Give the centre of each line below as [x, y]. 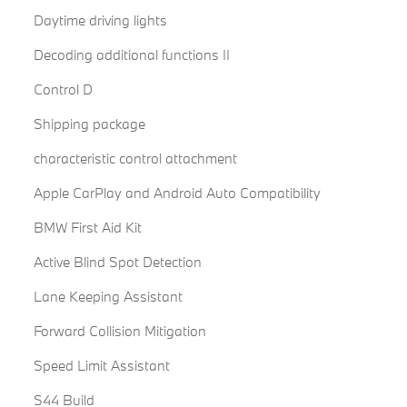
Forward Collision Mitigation [119, 331]
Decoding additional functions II [131, 55]
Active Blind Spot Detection [117, 262]
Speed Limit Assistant [101, 366]
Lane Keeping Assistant [108, 297]
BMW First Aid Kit [87, 228]
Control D [63, 89]
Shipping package [89, 124]
